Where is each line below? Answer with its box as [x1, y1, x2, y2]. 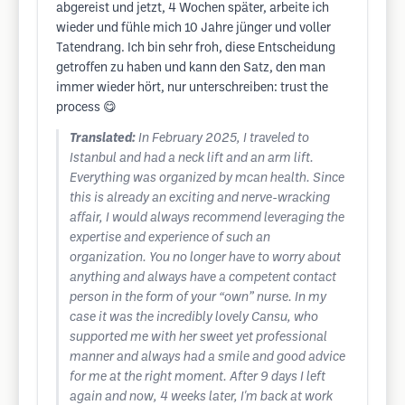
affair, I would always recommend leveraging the [70, 212, 344, 224]
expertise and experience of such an [70, 232, 270, 244]
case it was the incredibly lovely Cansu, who [70, 312, 318, 324]
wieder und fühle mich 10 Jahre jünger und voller [56, 23, 331, 34]
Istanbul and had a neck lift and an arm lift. [70, 153, 314, 165]
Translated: [70, 133, 136, 145]
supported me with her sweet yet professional [70, 332, 327, 344]
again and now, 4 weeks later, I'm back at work [70, 391, 333, 403]
